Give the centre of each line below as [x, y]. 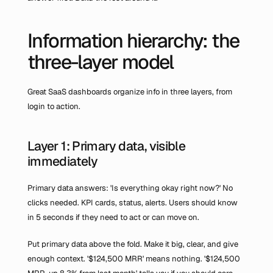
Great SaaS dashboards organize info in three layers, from [130, 92]
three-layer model [101, 62]
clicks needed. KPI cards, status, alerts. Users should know [133, 203]
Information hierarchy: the [133, 41]
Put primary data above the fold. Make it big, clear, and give [133, 244]
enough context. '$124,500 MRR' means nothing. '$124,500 [134, 259]
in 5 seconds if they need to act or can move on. [113, 217]
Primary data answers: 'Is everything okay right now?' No [130, 188]
